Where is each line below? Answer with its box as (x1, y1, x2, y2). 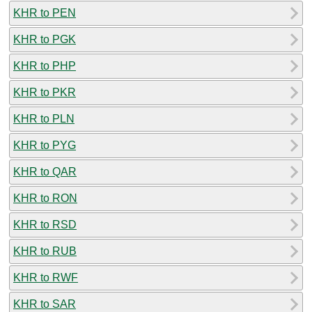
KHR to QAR (13, 165, 77, 178)
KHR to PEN (13, 6, 76, 19)
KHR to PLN (13, 112, 75, 125)
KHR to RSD (13, 218, 77, 231)
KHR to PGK (13, 33, 76, 45)
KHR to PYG (13, 139, 76, 151)
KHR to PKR (13, 86, 76, 98)
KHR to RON (13, 192, 77, 204)
